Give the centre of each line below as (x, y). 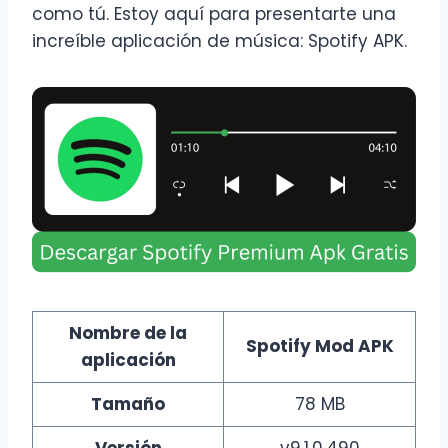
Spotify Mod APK (319, 346)
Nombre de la (128, 333)
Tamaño (128, 404)
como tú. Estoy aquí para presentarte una (214, 14)
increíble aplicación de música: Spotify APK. (219, 41)
